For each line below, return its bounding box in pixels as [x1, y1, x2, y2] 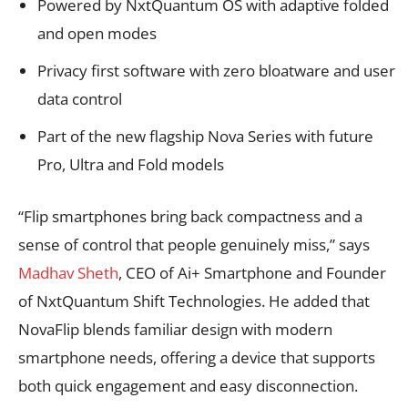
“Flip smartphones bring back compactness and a [18, 205, 362, 227]
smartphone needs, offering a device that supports [18, 346, 375, 368]
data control [37, 87, 122, 109]
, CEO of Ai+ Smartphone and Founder [118, 261, 386, 283]
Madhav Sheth [18, 261, 118, 283]
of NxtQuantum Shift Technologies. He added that [18, 290, 370, 311]
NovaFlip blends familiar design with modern [18, 318, 332, 340]
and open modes [37, 22, 157, 44]
